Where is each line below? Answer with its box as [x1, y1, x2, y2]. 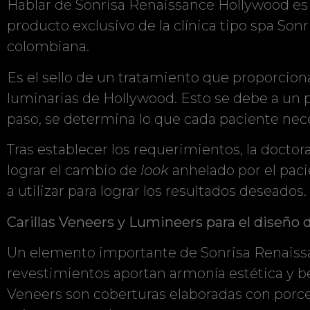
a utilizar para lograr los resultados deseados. [7, 183, 307, 200]
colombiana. [7, 38, 89, 55]
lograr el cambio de [7, 162, 140, 179]
